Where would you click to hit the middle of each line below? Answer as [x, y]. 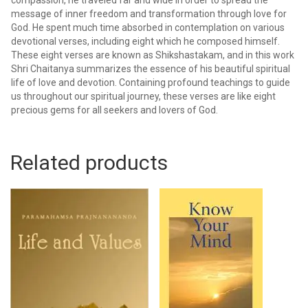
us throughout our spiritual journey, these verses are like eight [143, 96]
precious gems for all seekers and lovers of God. [114, 110]
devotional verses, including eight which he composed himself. [145, 41]
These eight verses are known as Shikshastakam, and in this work [153, 55]
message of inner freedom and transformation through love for [149, 13]
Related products [89, 162]
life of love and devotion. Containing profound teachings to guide [151, 82]
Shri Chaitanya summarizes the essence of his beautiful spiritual [151, 68]
